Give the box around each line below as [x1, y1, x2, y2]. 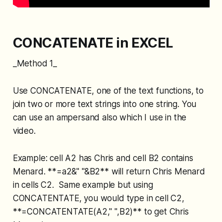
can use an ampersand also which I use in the [12, 112, 187, 123]
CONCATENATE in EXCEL [12, 35, 173, 52]
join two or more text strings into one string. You [12, 99, 197, 110]
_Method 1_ [12, 58, 57, 69]
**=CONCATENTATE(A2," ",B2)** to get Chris [12, 207, 189, 217]
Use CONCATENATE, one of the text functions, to [12, 86, 204, 96]
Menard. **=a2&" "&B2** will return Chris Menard [12, 166, 205, 177]
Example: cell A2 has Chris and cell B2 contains [12, 153, 193, 164]
